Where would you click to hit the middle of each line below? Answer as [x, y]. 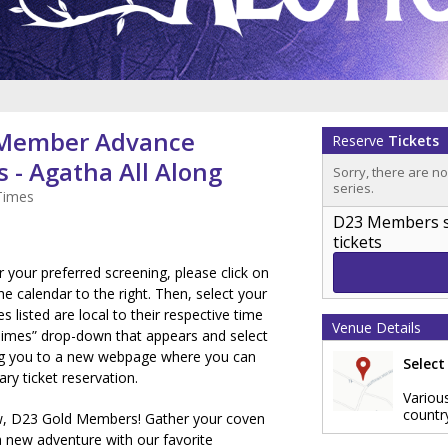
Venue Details [376, 328]
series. [353, 188]
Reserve [360, 141]
